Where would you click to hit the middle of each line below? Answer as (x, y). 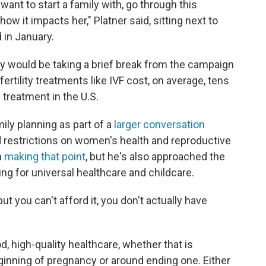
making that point (45, 157)
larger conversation (159, 125)
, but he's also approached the (155, 157)
